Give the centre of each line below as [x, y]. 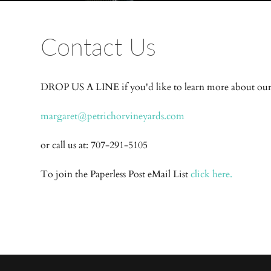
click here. [212, 174]
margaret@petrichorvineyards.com [113, 116]
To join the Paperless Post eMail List [116, 174]
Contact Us [99, 46]
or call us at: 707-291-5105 [94, 145]
